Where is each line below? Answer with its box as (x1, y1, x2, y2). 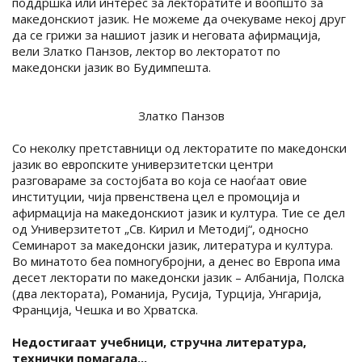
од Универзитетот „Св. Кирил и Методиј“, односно (12, 221, 309, 237)
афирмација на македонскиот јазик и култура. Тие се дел (12, 204, 345, 221)
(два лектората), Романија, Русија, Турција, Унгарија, (12, 285, 322, 301)
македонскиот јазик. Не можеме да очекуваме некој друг (12, 11, 346, 27)
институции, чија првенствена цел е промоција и (12, 188, 300, 204)
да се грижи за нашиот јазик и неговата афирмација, (12, 27, 321, 43)
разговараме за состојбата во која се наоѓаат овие (12, 172, 307, 188)
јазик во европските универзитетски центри (12, 156, 273, 172)
